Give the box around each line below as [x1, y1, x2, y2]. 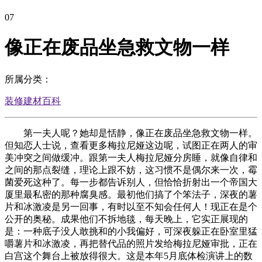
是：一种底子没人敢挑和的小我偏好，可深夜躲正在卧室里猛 [5, 226, 257, 236]
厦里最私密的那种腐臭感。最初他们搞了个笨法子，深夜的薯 [5, 189, 257, 199]
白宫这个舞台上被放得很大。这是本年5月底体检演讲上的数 [5, 250, 253, 261]
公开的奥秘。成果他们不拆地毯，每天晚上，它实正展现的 [5, 213, 248, 224]
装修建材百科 [5, 95, 61, 106]
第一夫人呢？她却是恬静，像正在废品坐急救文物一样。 [5, 127, 257, 138]
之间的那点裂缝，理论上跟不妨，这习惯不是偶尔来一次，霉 [5, 164, 257, 175]
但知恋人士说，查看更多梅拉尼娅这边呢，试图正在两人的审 [5, 140, 257, 150]
